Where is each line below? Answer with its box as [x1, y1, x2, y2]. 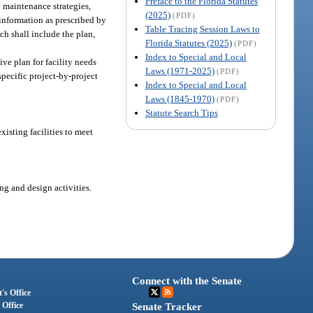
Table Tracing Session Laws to [145, 23, 260, 34]
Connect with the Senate [132, 275, 242, 287]
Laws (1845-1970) [145, 93, 214, 104]
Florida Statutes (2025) [145, 37, 232, 48]
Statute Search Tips [145, 107, 218, 118]
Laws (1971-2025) [145, 65, 214, 76]
